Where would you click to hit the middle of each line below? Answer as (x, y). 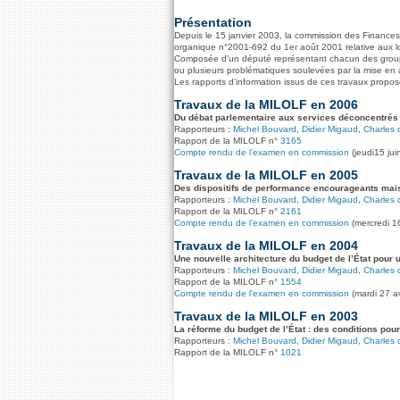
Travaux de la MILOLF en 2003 (266, 316)
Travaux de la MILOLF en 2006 (266, 104)
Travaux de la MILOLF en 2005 (266, 175)
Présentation (213, 22)
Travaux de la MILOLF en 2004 (266, 246)
